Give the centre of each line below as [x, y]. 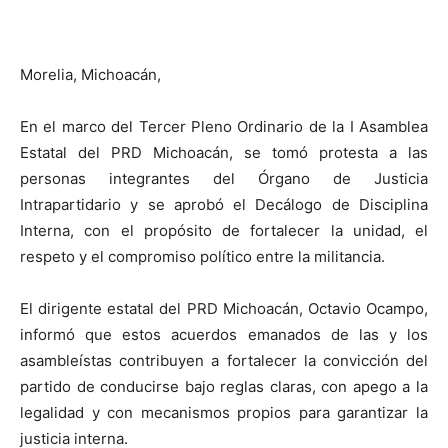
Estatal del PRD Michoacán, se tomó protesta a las [224, 152]
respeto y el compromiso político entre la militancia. [202, 256]
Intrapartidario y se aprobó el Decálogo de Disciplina [224, 204]
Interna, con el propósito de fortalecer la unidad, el [224, 230]
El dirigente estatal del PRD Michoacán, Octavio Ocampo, [224, 308]
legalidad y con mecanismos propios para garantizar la [224, 412]
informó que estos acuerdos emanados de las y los [224, 334]
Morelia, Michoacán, [90, 74]
